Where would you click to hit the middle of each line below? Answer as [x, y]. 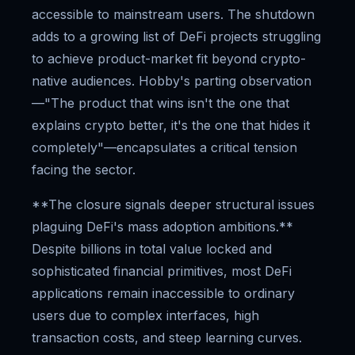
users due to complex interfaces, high [145, 315]
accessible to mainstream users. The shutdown [173, 14]
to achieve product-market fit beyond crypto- [169, 59]
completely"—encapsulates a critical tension [164, 147]
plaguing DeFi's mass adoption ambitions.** [162, 227]
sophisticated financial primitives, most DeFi [162, 271]
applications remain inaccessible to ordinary [163, 293]
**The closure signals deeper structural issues [173, 204]
